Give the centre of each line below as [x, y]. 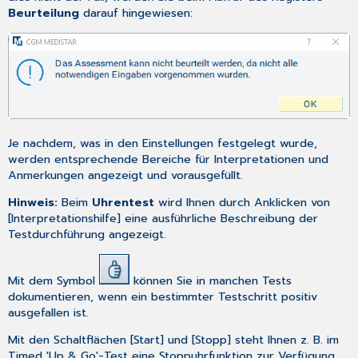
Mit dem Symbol [54, 280]
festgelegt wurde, [266, 143]
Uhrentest [123, 203]
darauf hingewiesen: [136, 13]
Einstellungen [178, 143]
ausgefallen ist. [49, 312]
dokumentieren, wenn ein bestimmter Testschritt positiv [163, 296]
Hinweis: [35, 203]
